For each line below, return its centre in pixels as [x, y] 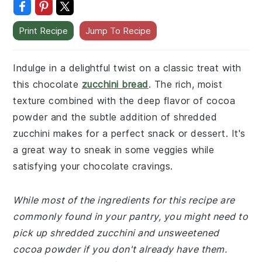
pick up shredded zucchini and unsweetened [116, 233]
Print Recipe [44, 31]
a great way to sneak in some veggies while [114, 150]
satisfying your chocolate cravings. [93, 166]
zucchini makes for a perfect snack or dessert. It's [129, 133]
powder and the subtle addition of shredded [115, 117]
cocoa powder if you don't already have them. [120, 249]
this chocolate [47, 84]
